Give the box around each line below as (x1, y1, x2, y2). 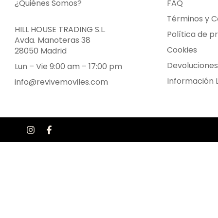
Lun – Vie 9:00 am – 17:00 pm (15, 61, 122, 73)
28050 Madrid (15, 45, 67, 57)
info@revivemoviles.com (15, 76, 108, 88)
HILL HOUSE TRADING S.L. (15, 24, 106, 36)
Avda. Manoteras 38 (15, 35, 91, 46)
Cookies (166, 44, 197, 56)
